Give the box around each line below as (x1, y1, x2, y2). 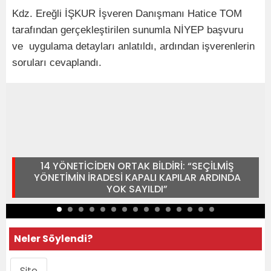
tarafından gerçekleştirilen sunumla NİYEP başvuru (12, 24, 243, 36)
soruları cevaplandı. (12, 56, 102, 68)
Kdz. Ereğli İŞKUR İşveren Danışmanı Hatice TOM (12, 7, 242, 19)
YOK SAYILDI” (106, 181, 168, 196)
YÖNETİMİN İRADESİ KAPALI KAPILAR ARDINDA (33, 170, 241, 184)
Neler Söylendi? (14, 231, 93, 246)
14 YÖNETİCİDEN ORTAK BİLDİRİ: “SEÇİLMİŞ (40, 158, 234, 173)
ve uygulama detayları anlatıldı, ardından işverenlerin (12, 40, 255, 52)
